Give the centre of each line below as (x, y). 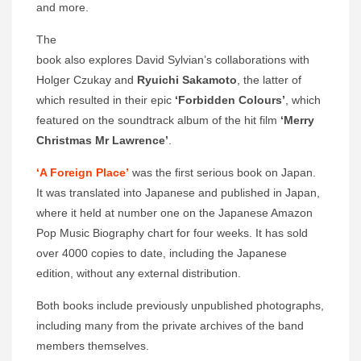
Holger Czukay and (87, 80)
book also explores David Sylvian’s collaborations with (173, 60)
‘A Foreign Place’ (83, 173)
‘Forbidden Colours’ (230, 100)
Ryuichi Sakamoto (187, 80)
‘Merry (297, 120)
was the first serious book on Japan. (224, 173)
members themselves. (93, 346)
